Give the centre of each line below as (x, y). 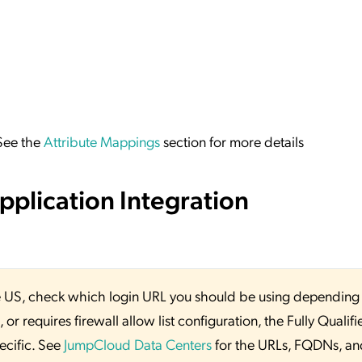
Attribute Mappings (102, 141)
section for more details (232, 141)
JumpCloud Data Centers (138, 344)
